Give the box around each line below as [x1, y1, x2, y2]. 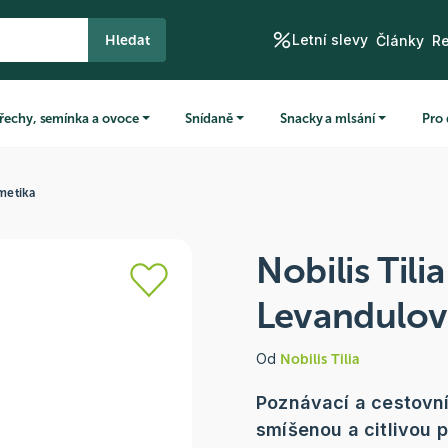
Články [375, 31, 424, 49]
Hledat [105, 31, 150, 49]
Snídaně [185, 110, 234, 126]
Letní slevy [291, 31, 368, 49]
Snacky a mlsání [279, 110, 375, 126]
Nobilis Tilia [280, 351, 360, 368]
